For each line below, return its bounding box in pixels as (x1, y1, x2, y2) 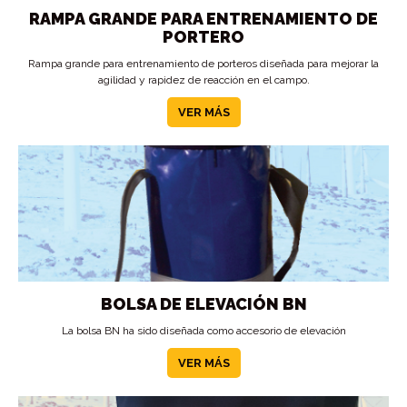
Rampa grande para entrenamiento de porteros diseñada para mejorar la (28, 57, 379, 70)
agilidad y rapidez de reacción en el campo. (97, 74, 310, 86)
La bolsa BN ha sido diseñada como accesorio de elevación (61, 324, 346, 337)
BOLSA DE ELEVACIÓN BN (100, 294, 307, 313)
